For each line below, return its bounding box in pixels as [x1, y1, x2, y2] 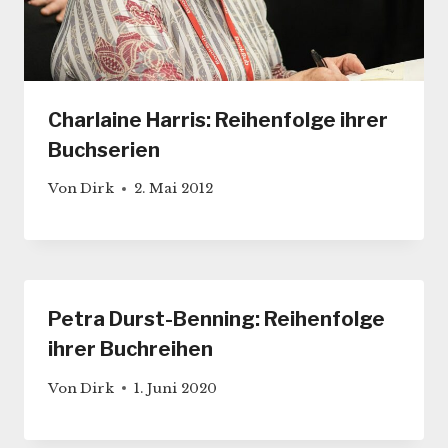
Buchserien [48, 137, 160, 162]
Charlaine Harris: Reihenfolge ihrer [48, 107, 388, 132]
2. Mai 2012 [134, 180, 214, 198]
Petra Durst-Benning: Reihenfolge [48, 307, 385, 332]
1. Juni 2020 [134, 379, 218, 397]
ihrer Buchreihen [48, 337, 213, 362]
